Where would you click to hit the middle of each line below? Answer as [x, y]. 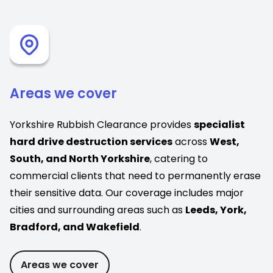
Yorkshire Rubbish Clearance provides [102, 124]
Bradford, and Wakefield [75, 227]
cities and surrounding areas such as [97, 210]
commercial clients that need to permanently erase [135, 175]
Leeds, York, [216, 210]
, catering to [179, 158]
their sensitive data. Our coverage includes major [127, 193]
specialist [219, 124]
